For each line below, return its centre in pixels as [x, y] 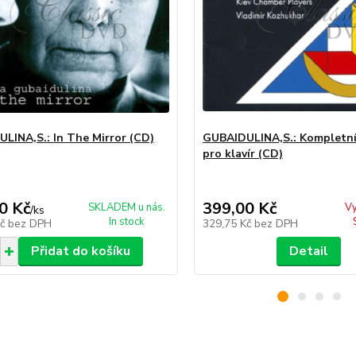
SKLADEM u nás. [126, 207]
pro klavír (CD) [242, 153]
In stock [127, 221]
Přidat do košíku [80, 251]
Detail [309, 251]
